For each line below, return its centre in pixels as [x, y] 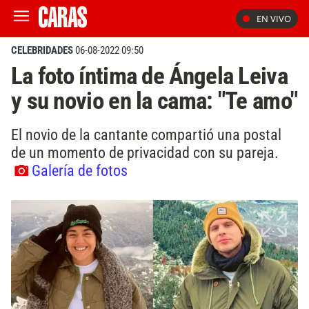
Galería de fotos [80, 170]
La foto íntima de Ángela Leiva [149, 76]
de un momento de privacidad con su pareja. [145, 152]
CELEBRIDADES [42, 50]
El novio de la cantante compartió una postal [146, 134]
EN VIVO [274, 19]
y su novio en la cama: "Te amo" [154, 101]
